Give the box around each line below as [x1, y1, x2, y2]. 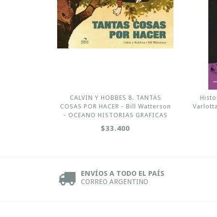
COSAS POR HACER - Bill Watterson [60, 102, 171, 110]
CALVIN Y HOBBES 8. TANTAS [69, 93, 161, 101]
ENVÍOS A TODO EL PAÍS [81, 169, 164, 178]
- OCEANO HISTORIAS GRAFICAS [63, 111, 168, 119]
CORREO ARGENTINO [81, 177, 148, 186]
